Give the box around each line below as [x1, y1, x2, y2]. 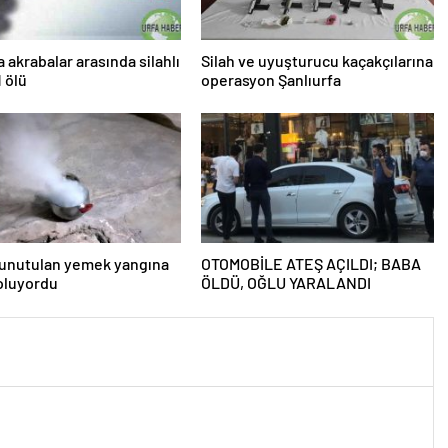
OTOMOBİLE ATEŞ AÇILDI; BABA [200, 254, 421, 273]
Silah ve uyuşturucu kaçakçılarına [200, 51, 433, 70]
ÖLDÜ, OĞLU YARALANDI [200, 273, 371, 292]
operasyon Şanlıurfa [200, 70, 341, 89]
